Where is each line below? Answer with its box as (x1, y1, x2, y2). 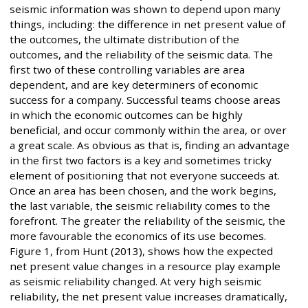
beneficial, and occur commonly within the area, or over (10, 122, 287, 137)
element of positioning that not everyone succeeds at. (10, 168, 280, 182)
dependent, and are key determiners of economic (10, 77, 258, 91)
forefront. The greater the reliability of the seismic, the (10, 213, 285, 228)
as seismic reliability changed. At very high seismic (10, 274, 261, 288)
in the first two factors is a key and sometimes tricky (10, 153, 272, 167)
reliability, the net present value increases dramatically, (10, 289, 287, 303)
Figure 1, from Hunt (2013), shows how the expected (10, 243, 273, 258)
